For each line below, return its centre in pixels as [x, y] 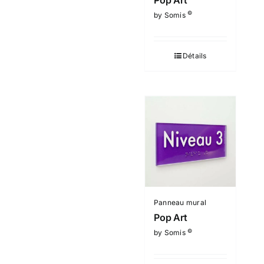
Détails [194, 55]
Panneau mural [180, 203]
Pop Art [171, 218]
